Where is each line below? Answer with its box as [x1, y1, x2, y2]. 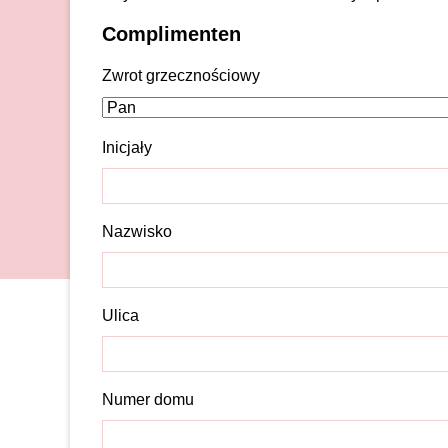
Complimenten [102, 23, 242, 45]
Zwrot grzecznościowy [102, 67, 261, 84]
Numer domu [102, 391, 195, 408]
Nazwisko [102, 223, 173, 240]
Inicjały [102, 139, 153, 156]
